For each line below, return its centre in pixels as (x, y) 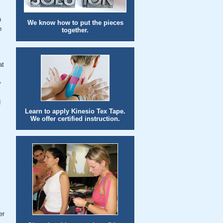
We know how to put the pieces (75, 23)
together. (75, 30)
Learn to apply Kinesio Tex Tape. (75, 111)
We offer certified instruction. (75, 119)
